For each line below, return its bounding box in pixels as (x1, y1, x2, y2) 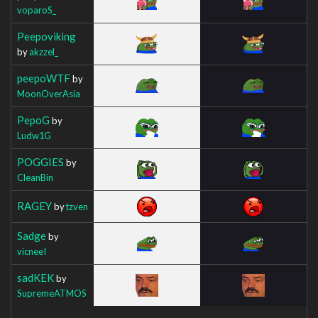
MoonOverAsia (17, 87, 80, 99)
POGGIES (17, 155, 64, 168)
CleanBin (17, 171, 53, 183)
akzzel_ (29, 45, 58, 57)
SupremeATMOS (17, 287, 87, 299)
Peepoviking (17, 29, 76, 43)
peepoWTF (17, 71, 70, 84)
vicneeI (17, 245, 46, 257)
